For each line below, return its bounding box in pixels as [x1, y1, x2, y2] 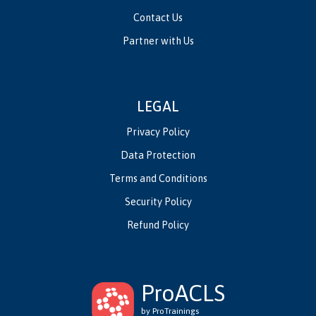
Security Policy [124, 196, 192, 208]
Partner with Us [122, 35, 194, 47]
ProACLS [140, 280, 225, 307]
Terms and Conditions [109, 173, 207, 185]
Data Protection [121, 150, 195, 162]
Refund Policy [127, 219, 189, 231]
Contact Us [133, 12, 183, 24]
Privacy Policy [126, 126, 190, 138]
